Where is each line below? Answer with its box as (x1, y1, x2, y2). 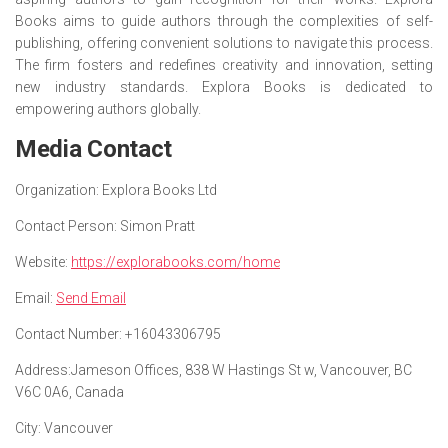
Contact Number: (15, 326, 122, 342)
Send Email (56, 290, 126, 306)
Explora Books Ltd (99, 182, 217, 198)
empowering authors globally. (15, 101, 201, 117)
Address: (15, 362, 71, 378)
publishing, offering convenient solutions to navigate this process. (15, 35, 433, 51)
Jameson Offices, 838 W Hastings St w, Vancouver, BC (71, 362, 412, 378)
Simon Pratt (117, 218, 195, 234)
